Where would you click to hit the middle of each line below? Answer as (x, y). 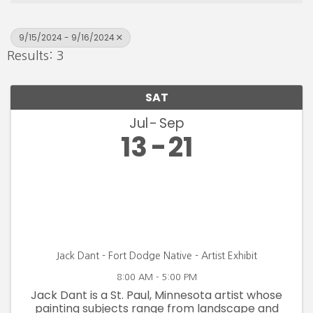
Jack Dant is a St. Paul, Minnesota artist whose (156, 295)
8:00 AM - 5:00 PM (156, 277)
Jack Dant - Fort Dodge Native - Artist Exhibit (156, 255)
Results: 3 (36, 56)
